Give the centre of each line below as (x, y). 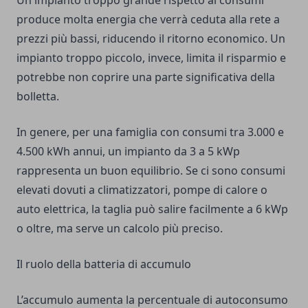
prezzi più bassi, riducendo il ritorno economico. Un (151, 39)
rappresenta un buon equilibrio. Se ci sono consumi (151, 171)
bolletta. (38, 97)
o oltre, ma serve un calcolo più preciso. (120, 229)
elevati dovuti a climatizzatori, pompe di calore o (142, 190)
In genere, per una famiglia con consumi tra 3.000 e (150, 132)
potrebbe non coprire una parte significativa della (146, 77)
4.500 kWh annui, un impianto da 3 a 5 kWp (128, 152)
